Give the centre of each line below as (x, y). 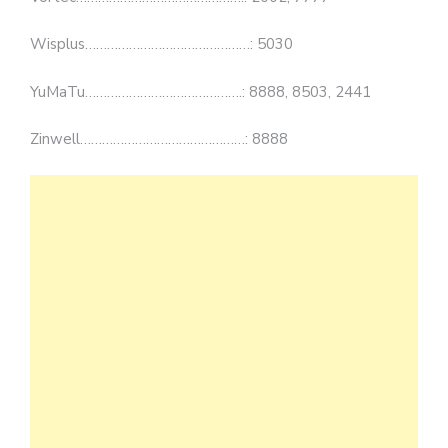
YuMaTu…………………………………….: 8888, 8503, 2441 (200, 91)
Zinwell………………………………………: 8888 (159, 139)
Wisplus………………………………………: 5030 (161, 44)
